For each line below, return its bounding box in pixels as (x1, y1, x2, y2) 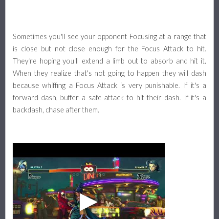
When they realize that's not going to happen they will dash (13, 69, 206, 78)
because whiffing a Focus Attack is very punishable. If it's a (13, 81, 206, 90)
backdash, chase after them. (13, 106, 100, 114)
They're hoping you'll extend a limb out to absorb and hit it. (13, 57, 206, 66)
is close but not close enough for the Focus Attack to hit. (13, 44, 206, 53)
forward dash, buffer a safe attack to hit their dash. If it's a (13, 93, 206, 102)
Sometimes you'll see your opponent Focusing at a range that (13, 32, 206, 41)
